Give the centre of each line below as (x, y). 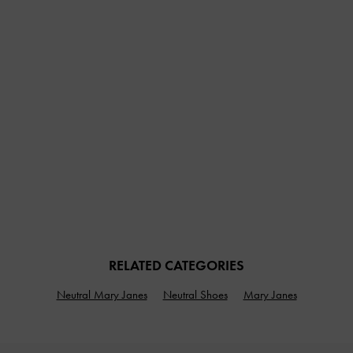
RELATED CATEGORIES (176, 265)
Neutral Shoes (195, 294)
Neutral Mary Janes (102, 294)
